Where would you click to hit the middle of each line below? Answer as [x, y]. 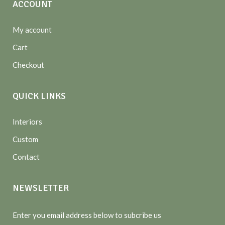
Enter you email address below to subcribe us [87, 215]
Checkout [28, 65]
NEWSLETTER [41, 188]
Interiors [27, 121]
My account [32, 29]
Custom [25, 139]
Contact [26, 156]
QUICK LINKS [39, 96]
